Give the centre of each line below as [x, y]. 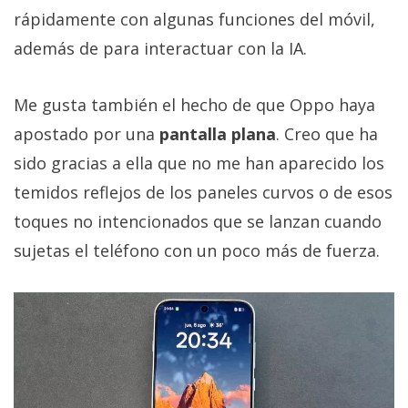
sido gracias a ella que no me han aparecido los [199, 163]
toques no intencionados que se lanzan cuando [198, 221]
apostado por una [87, 133]
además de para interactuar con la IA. [160, 48]
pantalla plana [218, 133]
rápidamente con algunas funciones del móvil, [194, 19]
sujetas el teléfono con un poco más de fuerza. [197, 250]
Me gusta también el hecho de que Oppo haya [194, 104]
